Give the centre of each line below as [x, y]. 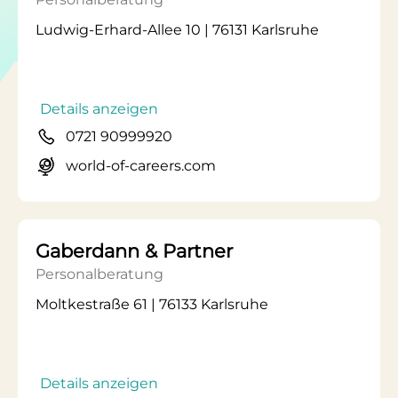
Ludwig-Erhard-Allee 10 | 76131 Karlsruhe [177, 30]
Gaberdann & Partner [134, 251]
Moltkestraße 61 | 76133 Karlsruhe [152, 304]
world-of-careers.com [141, 166]
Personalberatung [99, 274]
